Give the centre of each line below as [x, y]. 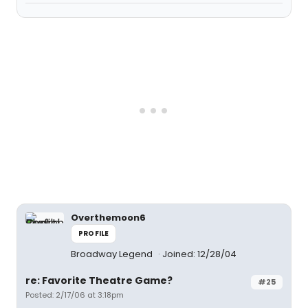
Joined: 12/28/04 [199, 254]
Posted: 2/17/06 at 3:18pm [75, 295]
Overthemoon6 [108, 218]
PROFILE [94, 233]
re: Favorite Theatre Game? [99, 280]
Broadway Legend [113, 254]
